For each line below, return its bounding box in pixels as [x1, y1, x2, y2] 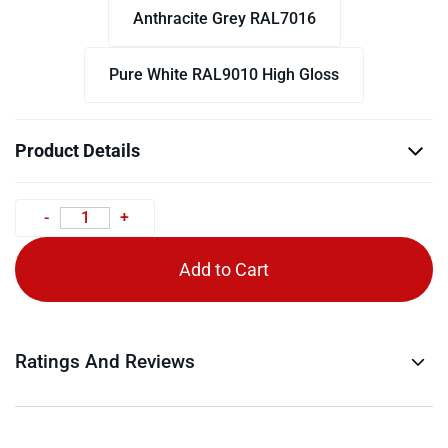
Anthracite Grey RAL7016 [132, 9, 316, 28]
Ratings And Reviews [15, 350, 195, 373]
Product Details [15, 140, 140, 161]
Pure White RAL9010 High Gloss [109, 65, 339, 84]
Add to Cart [179, 259, 269, 280]
